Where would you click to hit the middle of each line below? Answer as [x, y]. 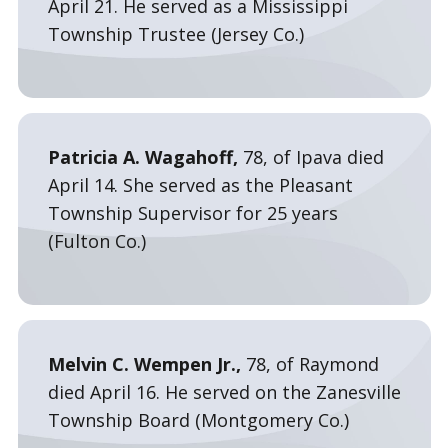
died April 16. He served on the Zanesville [224, 392]
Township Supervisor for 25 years [192, 213]
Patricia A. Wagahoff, [145, 157]
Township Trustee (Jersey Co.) [175, 34]
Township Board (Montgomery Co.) [198, 420]
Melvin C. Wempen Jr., [144, 364]
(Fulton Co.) [96, 241]
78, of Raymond [309, 364]
